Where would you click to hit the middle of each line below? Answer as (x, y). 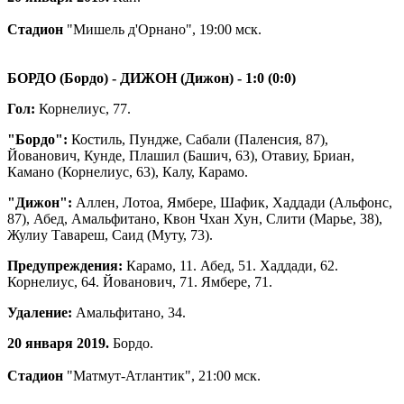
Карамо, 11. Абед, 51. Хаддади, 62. (230, 265)
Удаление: (40, 312)
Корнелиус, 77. (85, 108)
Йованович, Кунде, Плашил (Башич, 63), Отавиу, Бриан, (181, 155)
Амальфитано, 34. (131, 312)
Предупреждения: (65, 265)
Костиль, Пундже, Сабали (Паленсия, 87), (198, 139)
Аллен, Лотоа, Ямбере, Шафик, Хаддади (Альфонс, (232, 202)
